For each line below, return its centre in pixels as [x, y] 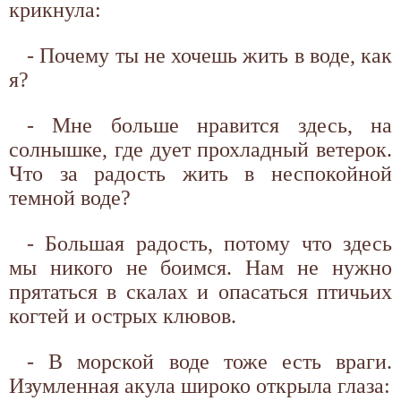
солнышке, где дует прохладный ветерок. [200, 149]
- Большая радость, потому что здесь [209, 243]
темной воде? [70, 197]
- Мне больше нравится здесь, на [209, 125]
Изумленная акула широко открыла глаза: [200, 385]
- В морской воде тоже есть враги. [209, 361]
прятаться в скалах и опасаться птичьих [200, 291]
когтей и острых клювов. [123, 316]
